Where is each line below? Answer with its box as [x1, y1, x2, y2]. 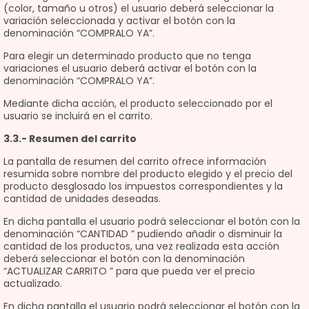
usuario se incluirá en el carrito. [3, 109, 152, 123]
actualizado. [3, 277, 62, 290]
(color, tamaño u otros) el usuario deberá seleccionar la [3, 1, 274, 15]
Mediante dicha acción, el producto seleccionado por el [3, 97, 272, 110]
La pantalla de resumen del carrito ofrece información [3, 154, 266, 168]
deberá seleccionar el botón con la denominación [3, 252, 245, 266]
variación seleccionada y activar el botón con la [3, 14, 235, 28]
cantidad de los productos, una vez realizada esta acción [3, 239, 279, 253]
